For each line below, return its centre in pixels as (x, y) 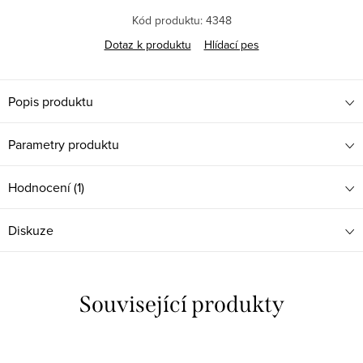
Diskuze (31, 231)
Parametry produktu (64, 145)
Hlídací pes (231, 45)
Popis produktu (51, 102)
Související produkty (181, 305)
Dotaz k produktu (147, 45)
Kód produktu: (167, 21)
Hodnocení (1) (46, 188)
